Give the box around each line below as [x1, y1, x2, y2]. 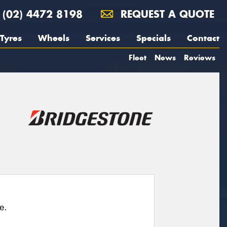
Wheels [38, 32, 69, 44]
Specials [136, 32, 171, 44]
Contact [187, 32, 219, 44]
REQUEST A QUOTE [117, 8, 214, 20]
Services [86, 32, 120, 44]
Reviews [184, 53, 215, 62]
